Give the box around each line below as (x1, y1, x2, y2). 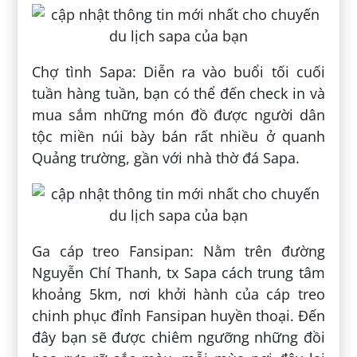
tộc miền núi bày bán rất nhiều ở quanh (32, 126, 325, 146)
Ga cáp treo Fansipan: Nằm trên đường (32, 241, 325, 261)
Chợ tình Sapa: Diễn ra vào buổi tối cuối (32, 61, 325, 81)
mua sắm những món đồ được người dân (32, 104, 325, 124)
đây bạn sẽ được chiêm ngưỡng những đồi (32, 327, 325, 347)
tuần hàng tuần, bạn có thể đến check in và (32, 83, 325, 103)
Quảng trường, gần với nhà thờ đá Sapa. (32, 147, 300, 167)
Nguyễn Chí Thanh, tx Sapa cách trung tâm (32, 262, 325, 282)
